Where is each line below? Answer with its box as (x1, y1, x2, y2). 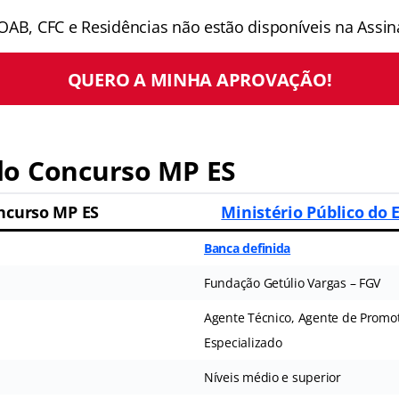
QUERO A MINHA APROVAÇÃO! (67, 66, 332, 92)
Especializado (203, 334, 282, 352)
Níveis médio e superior (203, 369, 341, 387)
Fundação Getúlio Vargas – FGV (203, 274, 381, 292)
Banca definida (203, 240, 291, 257)
